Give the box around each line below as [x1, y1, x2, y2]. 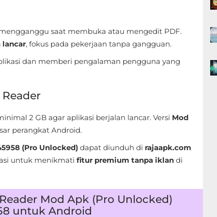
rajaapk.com [145, 143, 191, 152]
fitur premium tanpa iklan [77, 155, 174, 165]
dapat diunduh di [78, 143, 145, 152]
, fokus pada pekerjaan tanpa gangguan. [26, 39, 171, 48]
